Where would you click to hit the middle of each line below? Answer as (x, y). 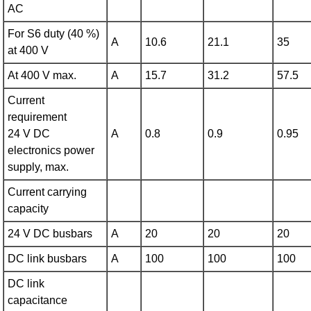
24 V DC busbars (50, 234)
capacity (28, 209)
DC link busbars (48, 259)
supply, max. (39, 167)
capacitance (38, 301)
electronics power (51, 151)
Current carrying (48, 192)
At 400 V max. (42, 76)
